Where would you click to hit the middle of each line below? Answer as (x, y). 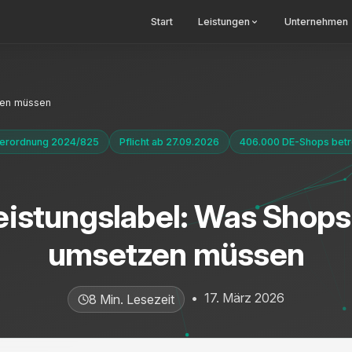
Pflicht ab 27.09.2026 (169, 142)
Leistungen (224, 22)
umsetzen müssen (176, 254)
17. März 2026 (244, 298)
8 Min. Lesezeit (131, 299)
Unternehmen (316, 22)
